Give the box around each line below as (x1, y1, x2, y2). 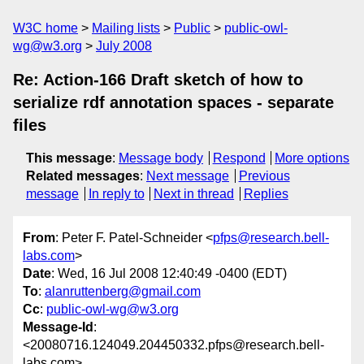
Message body (119, 151, 203, 165)
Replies (243, 187, 288, 201)
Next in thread (154, 187, 235, 201)
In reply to (88, 187, 145, 201)
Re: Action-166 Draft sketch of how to (13, 71, 303, 89)
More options (275, 151, 350, 165)
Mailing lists (92, 21, 160, 35)
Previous (238, 169, 290, 183)
